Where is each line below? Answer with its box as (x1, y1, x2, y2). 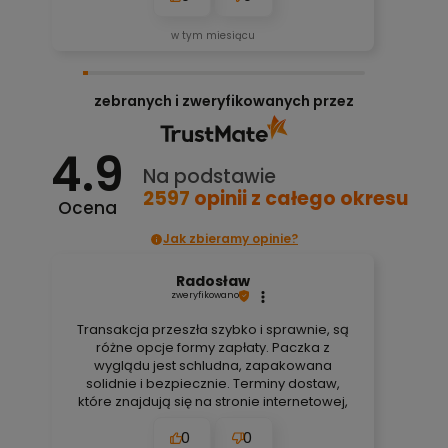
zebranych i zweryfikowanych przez (94, 91, 354, 112)
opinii (190, 184, 252, 212)
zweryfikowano (170, 289, 239, 302)
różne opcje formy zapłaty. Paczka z (95, 338, 330, 358)
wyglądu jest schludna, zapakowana (93, 356, 332, 376)
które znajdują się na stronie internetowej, (77, 392, 348, 412)
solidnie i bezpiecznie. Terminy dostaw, (85, 374, 340, 394)
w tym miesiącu (170, 28, 255, 44)
